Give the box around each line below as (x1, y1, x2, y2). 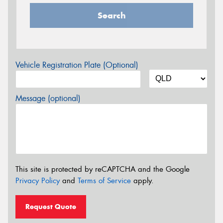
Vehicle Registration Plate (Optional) (15, 60, 138, 71)
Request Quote (25, 202, 76, 211)
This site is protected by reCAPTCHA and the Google (15, 164, 190, 174)
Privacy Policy (15, 175, 60, 186)
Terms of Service (78, 175, 131, 186)
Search (97, 10, 126, 21)
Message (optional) (15, 93, 81, 104)
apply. (131, 175, 154, 186)
